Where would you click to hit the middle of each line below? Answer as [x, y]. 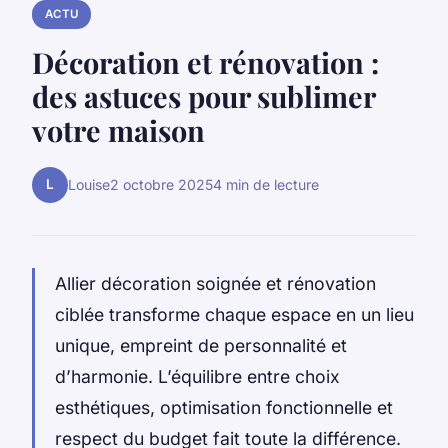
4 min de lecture [266, 185]
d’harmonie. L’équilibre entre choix [197, 376]
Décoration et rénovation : [205, 61]
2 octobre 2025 [161, 185]
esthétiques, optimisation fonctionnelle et [224, 407]
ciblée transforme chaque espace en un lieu [234, 314]
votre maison [118, 129]
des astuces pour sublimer [203, 95]
